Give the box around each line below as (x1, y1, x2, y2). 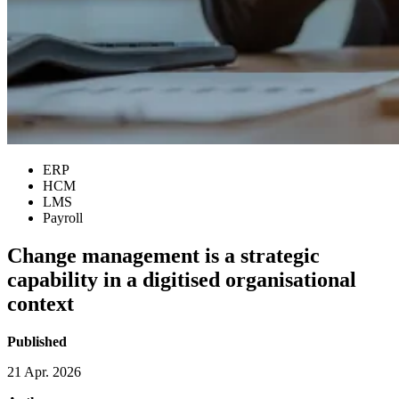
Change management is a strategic (7, 243, 320, 267)
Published (7, 333, 67, 349)
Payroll (43, 210, 83, 225)
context (7, 291, 74, 315)
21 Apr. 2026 (7, 363, 81, 379)
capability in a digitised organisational (7, 267, 356, 291)
